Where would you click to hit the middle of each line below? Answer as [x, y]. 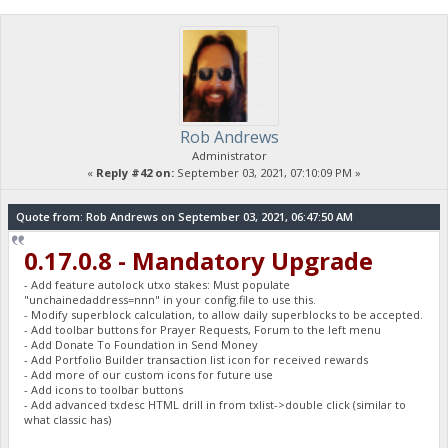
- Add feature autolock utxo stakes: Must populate [157, 284]
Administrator [229, 156]
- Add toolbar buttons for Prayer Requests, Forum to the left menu [203, 329]
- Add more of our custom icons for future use [149, 374]
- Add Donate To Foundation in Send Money [141, 344]
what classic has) [68, 419]
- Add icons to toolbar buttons [104, 389]
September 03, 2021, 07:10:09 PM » [267, 173]
